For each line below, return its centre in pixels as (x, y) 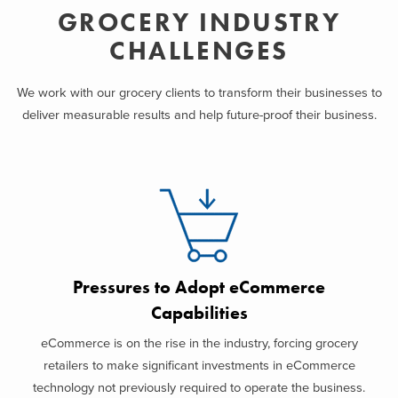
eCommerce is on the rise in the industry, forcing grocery (199, 343)
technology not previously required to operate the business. (199, 387)
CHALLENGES (199, 50)
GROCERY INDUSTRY (199, 22)
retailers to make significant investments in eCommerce (199, 365)
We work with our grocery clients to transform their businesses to (199, 93)
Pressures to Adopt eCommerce (199, 288)
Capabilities (199, 314)
